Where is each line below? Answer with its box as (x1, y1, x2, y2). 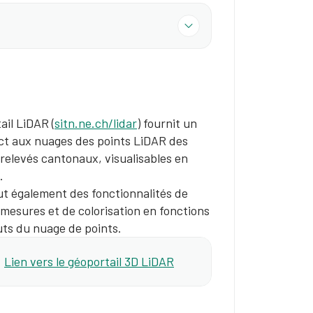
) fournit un (137, 115, 197, 131)
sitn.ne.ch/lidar (54, 115, 137, 131)
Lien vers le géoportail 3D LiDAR (4, 254, 174, 269)
